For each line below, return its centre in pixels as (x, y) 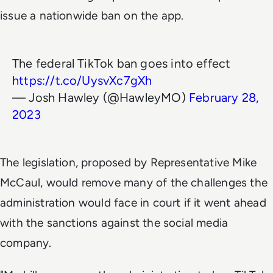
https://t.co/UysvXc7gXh (82, 80)
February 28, (224, 97)
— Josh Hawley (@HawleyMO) (101, 97)
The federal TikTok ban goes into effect (122, 63)
